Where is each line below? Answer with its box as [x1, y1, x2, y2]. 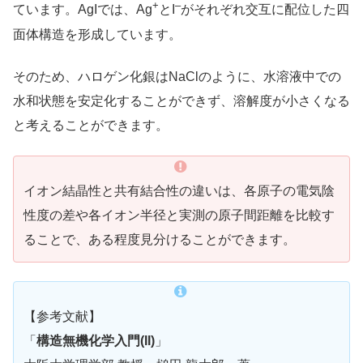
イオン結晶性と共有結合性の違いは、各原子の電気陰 [23, 184, 335, 199]
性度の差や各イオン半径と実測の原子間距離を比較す [23, 208, 335, 223]
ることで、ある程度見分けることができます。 [23, 233, 296, 247]
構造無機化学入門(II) [36, 333, 155, 348]
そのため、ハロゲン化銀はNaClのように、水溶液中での [13, 70, 341, 84]
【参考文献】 [23, 309, 101, 323]
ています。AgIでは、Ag [13, 2, 152, 17]
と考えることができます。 [13, 118, 169, 133]
